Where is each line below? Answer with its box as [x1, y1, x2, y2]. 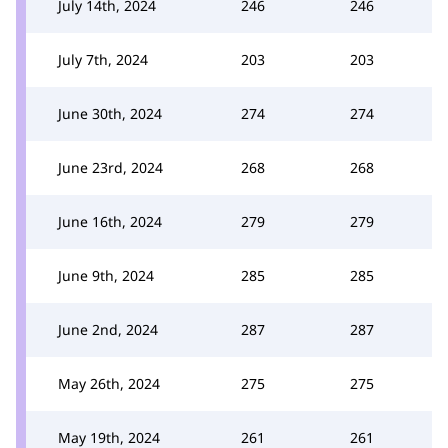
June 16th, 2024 [58, 211, 162, 231]
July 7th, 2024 [58, 49, 148, 69]
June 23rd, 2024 [58, 157, 163, 177]
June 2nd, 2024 [58, 319, 158, 339]
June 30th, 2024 [58, 103, 162, 123]
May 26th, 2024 [58, 373, 160, 393]
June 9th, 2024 [58, 265, 154, 285]
